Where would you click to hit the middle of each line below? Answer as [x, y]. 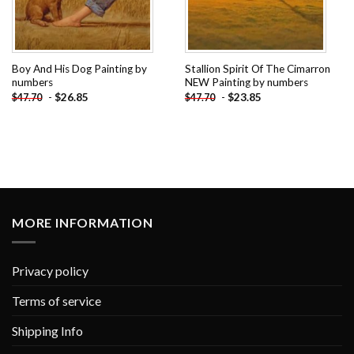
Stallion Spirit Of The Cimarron [257, 69]
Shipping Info [47, 330]
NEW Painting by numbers [246, 83]
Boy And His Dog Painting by [79, 69]
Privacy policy [50, 270]
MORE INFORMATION [83, 223]
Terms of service [56, 300]
